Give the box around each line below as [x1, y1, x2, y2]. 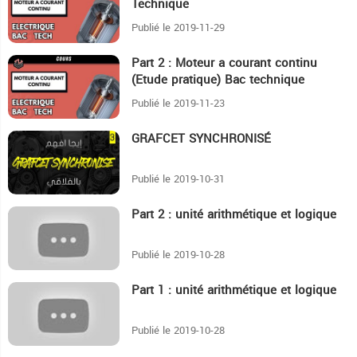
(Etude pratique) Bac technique [131, 69, 304, 92]
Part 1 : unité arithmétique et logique [131, 279, 336, 302]
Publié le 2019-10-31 [131, 169, 225, 190]
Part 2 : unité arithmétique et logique [131, 203, 336, 226]
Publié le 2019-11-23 [131, 93, 225, 114]
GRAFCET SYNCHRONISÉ [131, 127, 271, 151]
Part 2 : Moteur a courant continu [131, 52, 317, 75]
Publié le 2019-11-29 [131, 18, 225, 38]
